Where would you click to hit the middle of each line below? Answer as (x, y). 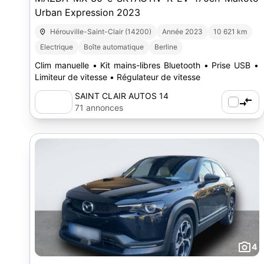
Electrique (57, 47)
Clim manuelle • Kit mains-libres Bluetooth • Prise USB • (147, 65)
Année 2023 (183, 32)
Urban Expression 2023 (88, 12)
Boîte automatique (114, 47)
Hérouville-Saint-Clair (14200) (101, 32)
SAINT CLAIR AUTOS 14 (122, 96)
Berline (166, 47)
